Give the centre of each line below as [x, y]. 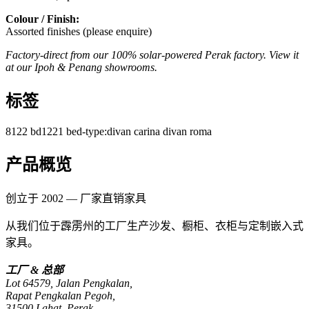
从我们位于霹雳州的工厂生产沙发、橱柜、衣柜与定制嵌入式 [154, 226]
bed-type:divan [100, 131]
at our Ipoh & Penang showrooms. [81, 67]
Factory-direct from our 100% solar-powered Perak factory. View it [152, 54]
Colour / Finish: [42, 19]
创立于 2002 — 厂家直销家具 [76, 199]
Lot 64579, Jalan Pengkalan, [69, 283]
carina [148, 131]
